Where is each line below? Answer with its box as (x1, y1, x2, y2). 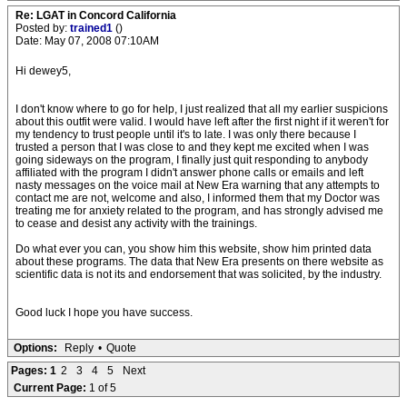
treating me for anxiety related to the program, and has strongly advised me (15, 204, 383, 217)
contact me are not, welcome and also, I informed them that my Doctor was (15, 192, 380, 204)
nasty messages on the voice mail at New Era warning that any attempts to (15, 179, 380, 192)
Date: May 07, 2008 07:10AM (15, 35, 159, 47)
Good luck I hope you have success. (15, 306, 193, 319)
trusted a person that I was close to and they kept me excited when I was (15, 141, 369, 154)
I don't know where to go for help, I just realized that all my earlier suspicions (15, 103, 388, 115)
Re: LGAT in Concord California (15, 9, 176, 22)
